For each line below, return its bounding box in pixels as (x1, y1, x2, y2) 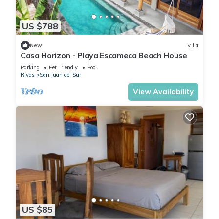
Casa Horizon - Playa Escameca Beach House (21, 50, 187, 61)
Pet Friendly (49, 64, 78, 71)
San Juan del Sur (40, 71, 81, 79)
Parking (21, 64, 40, 71)
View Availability (133, 87, 194, 97)
